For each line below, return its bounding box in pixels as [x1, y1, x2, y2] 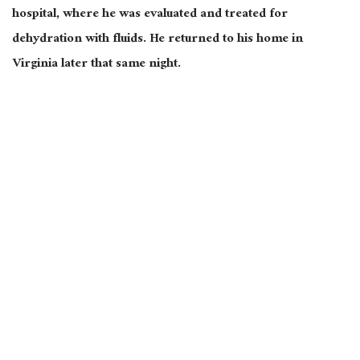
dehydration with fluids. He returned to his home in [12, 27, 303, 52]
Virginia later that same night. [12, 51, 181, 77]
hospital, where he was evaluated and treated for [12, 2, 288, 27]
